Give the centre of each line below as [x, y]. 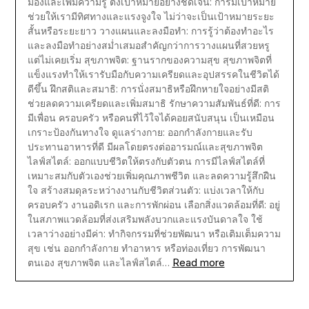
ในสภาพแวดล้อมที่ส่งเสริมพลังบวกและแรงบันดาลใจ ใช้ [145, 219]
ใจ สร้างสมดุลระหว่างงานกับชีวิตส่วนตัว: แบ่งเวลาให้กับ [146, 190]
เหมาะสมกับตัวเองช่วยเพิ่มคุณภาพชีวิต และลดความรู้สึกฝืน [151, 175]
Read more [198, 262]
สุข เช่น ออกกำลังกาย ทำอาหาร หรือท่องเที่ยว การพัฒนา [146, 248]
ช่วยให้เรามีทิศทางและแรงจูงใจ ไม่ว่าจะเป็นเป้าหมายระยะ [151, 16]
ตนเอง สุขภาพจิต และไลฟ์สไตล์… [98, 262]
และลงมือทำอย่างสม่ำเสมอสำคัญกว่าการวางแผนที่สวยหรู [148, 45]
